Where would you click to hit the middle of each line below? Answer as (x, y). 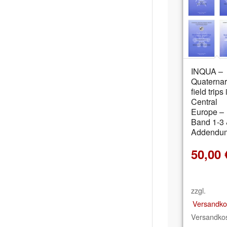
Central (204, 101)
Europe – (207, 111)
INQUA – (207, 71)
